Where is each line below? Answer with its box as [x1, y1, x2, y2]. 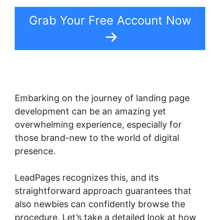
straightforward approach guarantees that [15, 186, 192, 196]
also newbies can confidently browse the [15, 199, 185, 210]
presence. [15, 146, 55, 157]
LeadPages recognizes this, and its [15, 172, 159, 183]
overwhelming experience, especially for [15, 119, 182, 130]
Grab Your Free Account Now [28, 13, 192, 28]
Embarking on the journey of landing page [15, 93, 190, 104]
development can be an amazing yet [15, 106, 166, 117]
